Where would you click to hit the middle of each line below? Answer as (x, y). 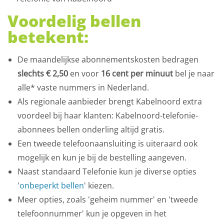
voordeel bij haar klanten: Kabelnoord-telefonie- (108, 115)
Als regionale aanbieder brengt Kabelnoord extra (110, 101)
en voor (85, 73)
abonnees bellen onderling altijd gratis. (91, 129)
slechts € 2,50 (44, 73)
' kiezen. (100, 185)
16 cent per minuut (137, 73)
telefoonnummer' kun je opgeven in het (92, 213)
